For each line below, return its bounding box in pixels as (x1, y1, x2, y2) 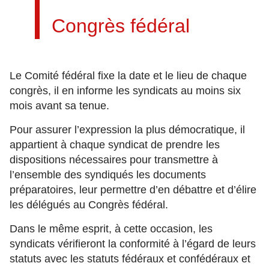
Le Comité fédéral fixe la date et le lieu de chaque (10, 70, 247, 82)
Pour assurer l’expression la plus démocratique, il (10, 124, 245, 136)
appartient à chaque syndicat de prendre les (10, 139, 220, 151)
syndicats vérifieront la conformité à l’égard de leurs (10, 238, 256, 250)
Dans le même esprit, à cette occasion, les (10, 223, 213, 235)
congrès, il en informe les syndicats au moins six (10, 85, 241, 97)
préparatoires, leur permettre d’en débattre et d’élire (10, 184, 256, 196)
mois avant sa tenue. (10, 100, 109, 112)
